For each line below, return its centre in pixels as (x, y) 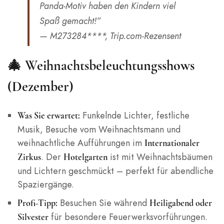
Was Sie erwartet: (48, 116)
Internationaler (172, 143)
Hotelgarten (85, 157)
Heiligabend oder (180, 203)
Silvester (33, 217)
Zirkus (29, 157)
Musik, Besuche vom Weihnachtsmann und (99, 129)
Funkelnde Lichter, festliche (134, 115)
